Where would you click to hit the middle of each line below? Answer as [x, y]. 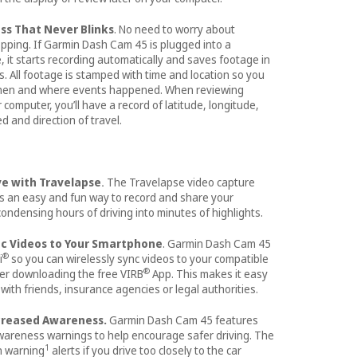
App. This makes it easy [210, 274]
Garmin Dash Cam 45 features [184, 320]
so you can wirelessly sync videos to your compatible [140, 259]
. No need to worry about [175, 29]
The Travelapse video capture [181, 182]
